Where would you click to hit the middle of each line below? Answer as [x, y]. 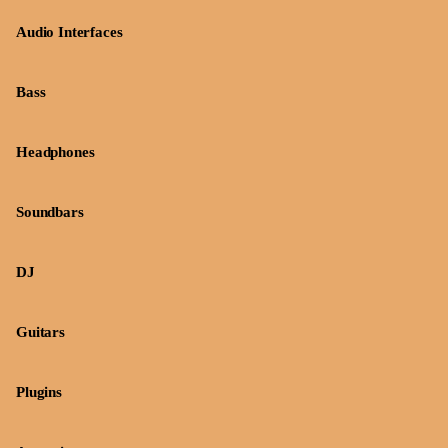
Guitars [40, 332]
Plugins [39, 392]
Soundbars [50, 212]
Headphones [55, 152]
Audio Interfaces [69, 32]
